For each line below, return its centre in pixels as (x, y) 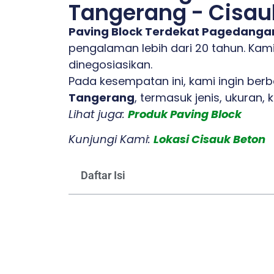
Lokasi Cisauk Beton (209, 139)
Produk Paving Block (185, 114)
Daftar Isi (103, 175)
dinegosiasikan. (110, 65)
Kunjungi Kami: (111, 139)
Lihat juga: (98, 114)
